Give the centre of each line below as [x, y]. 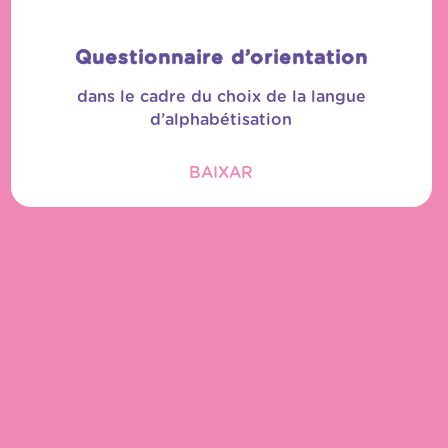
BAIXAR [221, 172]
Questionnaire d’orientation [221, 58]
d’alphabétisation [221, 119]
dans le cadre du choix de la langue [221, 96]
